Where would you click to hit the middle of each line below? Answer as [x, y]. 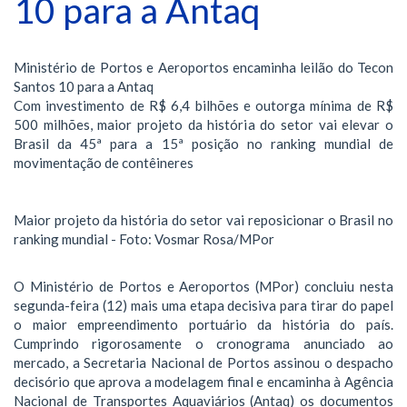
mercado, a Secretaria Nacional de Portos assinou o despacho [203, 362]
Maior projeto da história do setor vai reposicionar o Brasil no [203, 219]
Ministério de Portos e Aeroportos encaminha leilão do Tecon [203, 67]
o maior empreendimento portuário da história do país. [203, 324]
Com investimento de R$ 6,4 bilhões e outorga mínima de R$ [203, 105]
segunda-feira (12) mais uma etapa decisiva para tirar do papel [203, 305]
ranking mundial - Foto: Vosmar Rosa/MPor [144, 238]
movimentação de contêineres [104, 162]
